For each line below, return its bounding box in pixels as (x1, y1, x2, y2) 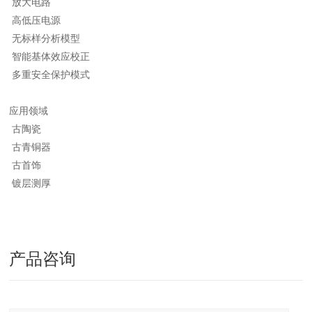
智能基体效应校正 (9, 51, 91, 62)
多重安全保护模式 (9, 69, 91, 80)
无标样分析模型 (9, 33, 81, 44)
